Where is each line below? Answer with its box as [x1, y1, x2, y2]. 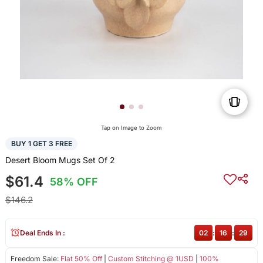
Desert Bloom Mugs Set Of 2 [5, 154, 115, 165]
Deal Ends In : [19, 228, 65, 237]
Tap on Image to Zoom [101, 124, 162, 131]
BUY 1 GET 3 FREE [11, 139, 72, 149]
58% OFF [50, 175, 99, 188]
